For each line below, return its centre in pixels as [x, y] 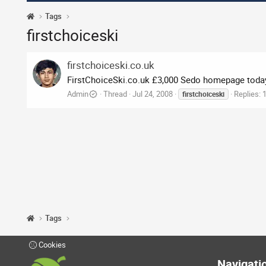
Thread [115, 94]
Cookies [51, 245]
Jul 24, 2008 [153, 94]
